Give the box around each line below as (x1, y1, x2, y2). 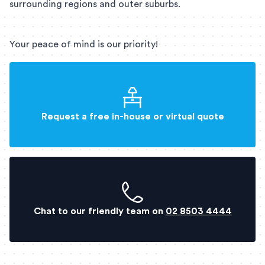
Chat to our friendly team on (33, 206, 163, 216)
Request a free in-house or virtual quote (41, 112, 224, 122)
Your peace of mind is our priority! (9, 40, 158, 50)
